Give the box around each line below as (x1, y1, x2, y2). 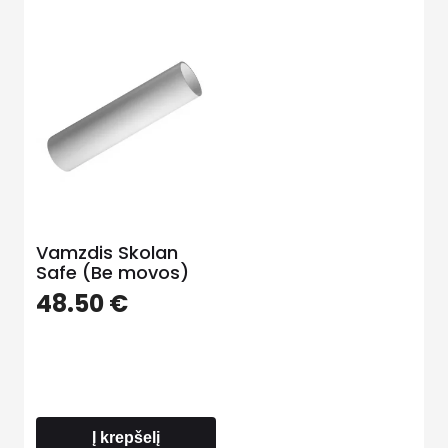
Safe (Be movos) (36, 260, 189, 286)
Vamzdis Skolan (36, 240, 178, 266)
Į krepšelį (92, 428, 161, 446)
